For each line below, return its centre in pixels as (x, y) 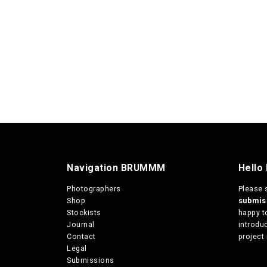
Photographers (94, 189)
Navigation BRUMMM (116, 167)
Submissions (91, 260)
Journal (81, 225)
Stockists (84, 213)
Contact (81, 237)
